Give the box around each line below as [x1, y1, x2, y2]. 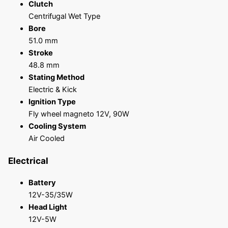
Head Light [28, 202, 67, 212]
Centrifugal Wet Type [28, 12, 100, 21]
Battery [28, 178, 56, 187]
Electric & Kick [28, 85, 77, 95]
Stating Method [28, 73, 84, 82]
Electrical [8, 155, 48, 166]
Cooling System [28, 122, 86, 131]
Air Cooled [28, 134, 65, 144]
